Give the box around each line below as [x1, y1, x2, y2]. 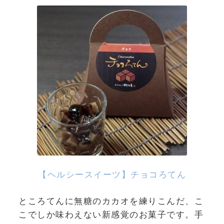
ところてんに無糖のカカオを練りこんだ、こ [18, 195, 203, 206]
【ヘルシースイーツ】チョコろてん [38, 169, 186, 180]
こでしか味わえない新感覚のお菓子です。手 [18, 209, 203, 219]
